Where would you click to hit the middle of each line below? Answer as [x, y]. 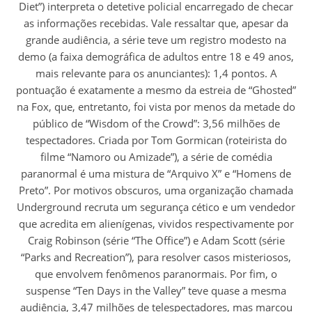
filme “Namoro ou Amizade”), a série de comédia [156, 157]
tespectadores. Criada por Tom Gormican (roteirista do [156, 140]
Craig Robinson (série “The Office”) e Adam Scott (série [156, 241]
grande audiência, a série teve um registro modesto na [156, 40]
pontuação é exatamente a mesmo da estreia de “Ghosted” [156, 90]
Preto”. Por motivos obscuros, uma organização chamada [156, 190]
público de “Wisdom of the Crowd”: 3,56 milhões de [156, 124]
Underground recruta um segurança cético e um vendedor [156, 207]
